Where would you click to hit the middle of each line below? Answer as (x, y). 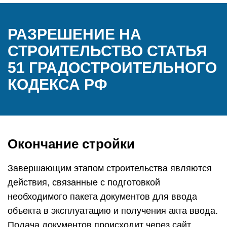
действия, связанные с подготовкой (84, 182)
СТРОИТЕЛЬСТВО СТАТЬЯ (107, 51)
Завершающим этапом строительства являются (110, 168)
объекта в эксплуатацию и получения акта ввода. (113, 211)
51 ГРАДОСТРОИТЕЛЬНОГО (112, 68)
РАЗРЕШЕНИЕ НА (74, 34)
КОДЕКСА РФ (58, 84)
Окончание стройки (71, 144)
